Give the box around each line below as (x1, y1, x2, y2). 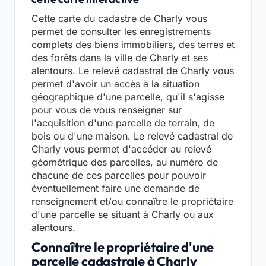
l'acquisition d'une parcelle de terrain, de (31, 116, 214, 129)
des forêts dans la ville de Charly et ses (31, 51, 208, 64)
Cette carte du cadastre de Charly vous (31, 12, 207, 24)
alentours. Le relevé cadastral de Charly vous (31, 64, 234, 77)
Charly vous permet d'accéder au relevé (31, 142, 211, 155)
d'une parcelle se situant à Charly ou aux (31, 208, 214, 220)
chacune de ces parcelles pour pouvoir (31, 169, 206, 181)
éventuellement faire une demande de (31, 182, 199, 194)
